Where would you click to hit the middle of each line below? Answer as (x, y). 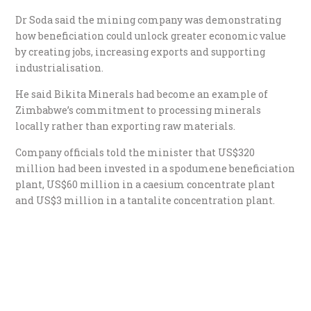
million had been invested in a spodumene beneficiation (155, 168)
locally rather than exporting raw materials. (126, 126)
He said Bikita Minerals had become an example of (142, 94)
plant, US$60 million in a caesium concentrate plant (145, 184)
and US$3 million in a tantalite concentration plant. (145, 200)
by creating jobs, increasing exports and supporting (141, 51)
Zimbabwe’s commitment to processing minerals (138, 110)
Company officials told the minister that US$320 (135, 152)
